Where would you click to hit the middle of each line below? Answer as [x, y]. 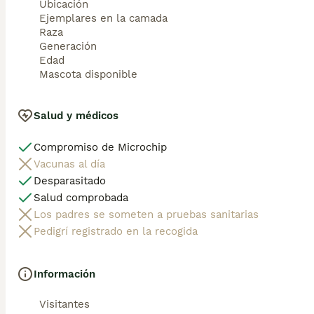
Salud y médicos [76, 115]
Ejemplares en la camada [103, 18]
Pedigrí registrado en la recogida [116, 231]
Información [64, 274]
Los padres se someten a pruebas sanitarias [146, 214]
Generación [68, 46]
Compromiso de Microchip [100, 147]
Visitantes [64, 304]
